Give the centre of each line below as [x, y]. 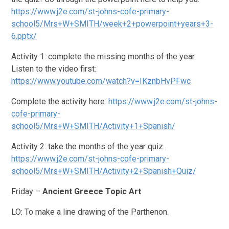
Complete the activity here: [60, 101]
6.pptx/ [24, 36]
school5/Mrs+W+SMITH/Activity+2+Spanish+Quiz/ [104, 171]
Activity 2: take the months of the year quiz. [88, 146]
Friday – [27, 191]
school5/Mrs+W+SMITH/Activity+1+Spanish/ [94, 126]
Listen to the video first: [54, 68]
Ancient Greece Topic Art [92, 191]
